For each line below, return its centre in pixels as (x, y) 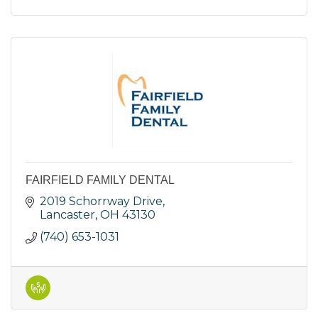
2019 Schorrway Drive (101, 202)
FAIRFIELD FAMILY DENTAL (100, 180)
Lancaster (67, 215)
